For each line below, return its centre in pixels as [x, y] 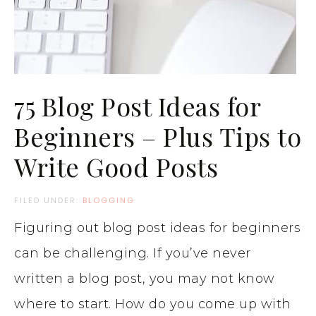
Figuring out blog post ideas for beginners [157, 227]
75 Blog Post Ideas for [137, 105]
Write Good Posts [116, 166]
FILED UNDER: [48, 200]
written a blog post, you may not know [145, 278]
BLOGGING [109, 200]
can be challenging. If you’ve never [133, 253]
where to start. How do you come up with [153, 304]
